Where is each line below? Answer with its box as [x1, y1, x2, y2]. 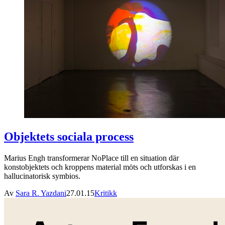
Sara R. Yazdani [16, 188, 66, 197]
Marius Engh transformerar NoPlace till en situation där [4, 153, 179, 162]
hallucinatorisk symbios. [4, 171, 80, 180]
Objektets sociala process [4, 130, 134, 143]
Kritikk [94, 188, 117, 197]
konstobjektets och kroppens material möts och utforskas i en [4, 162, 196, 171]
